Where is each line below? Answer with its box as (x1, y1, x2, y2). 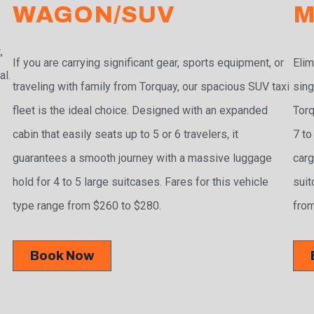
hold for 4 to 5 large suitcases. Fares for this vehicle (13, 175, 269, 189)
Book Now (30, 249, 95, 264)
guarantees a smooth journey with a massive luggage (13, 151, 273, 165)
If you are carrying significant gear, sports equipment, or (13, 56, 285, 70)
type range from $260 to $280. (13, 199, 162, 213)
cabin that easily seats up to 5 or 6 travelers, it (13, 128, 239, 142)
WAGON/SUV (13, 1, 176, 28)
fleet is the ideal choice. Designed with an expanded (13, 104, 268, 118)
